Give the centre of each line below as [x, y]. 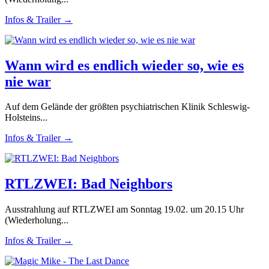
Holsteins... [26, 118]
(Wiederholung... [37, 220]
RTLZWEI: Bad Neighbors [89, 184]
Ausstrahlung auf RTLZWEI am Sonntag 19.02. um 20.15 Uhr [124, 210]
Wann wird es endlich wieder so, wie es [124, 65]
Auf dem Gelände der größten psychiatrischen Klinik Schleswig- [127, 107]
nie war [28, 81]
